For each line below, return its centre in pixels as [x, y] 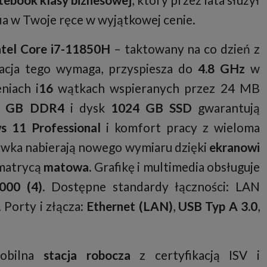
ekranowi [234, 147]
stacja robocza [87, 254]
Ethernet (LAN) [130, 206]
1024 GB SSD [151, 107]
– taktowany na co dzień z [185, 48]
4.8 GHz [221, 68]
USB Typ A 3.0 [218, 206]
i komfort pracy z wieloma [180, 127]
